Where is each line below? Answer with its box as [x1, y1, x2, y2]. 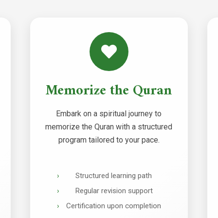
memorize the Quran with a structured [45, 122, 173, 131]
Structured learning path [75, 171, 152, 180]
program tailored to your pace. [58, 135, 160, 145]
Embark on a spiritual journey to [56, 109, 162, 118]
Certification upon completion [66, 201, 162, 210]
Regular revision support [74, 186, 153, 195]
